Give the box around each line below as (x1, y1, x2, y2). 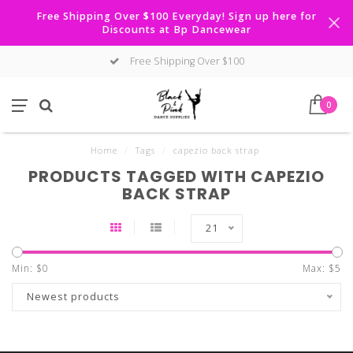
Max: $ (303, 262, 335, 275)
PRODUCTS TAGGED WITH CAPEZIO (28, 165, 325, 188)
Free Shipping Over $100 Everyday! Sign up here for (36, 9, 317, 23)
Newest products (27, 290, 120, 303)
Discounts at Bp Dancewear (102, 23, 251, 36)
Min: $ (12, 262, 43, 275)
